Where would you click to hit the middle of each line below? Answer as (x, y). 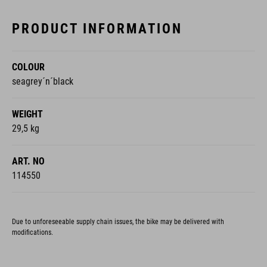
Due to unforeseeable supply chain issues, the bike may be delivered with (118, 221)
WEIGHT (27, 114)
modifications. (32, 232)
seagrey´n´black (43, 81)
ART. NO (28, 161)
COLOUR (28, 67)
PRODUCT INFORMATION (97, 28)
